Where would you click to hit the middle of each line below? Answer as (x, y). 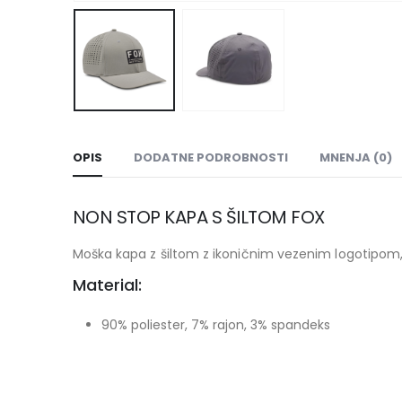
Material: (107, 285)
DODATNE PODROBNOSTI (210, 158)
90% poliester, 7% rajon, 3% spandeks (215, 325)
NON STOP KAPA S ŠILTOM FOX (198, 218)
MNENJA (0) (355, 158)
